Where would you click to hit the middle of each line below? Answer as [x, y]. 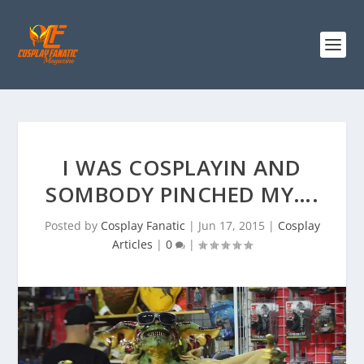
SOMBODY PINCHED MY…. [182, 194]
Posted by [72, 225]
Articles [132, 244]
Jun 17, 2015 [231, 225]
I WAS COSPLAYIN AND [182, 167]
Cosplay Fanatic [143, 225]
